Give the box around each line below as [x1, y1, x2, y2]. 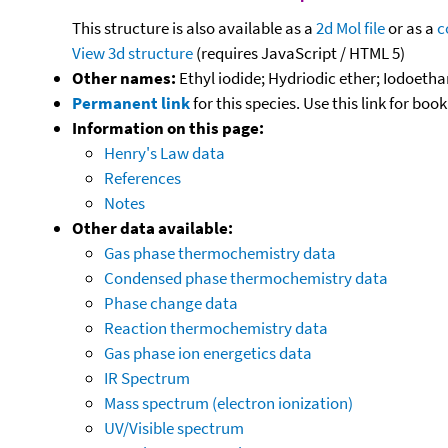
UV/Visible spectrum [104, 416, 244, 439]
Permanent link [72, 91, 190, 114]
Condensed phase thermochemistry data [104, 266, 388, 289]
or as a [385, 16, 437, 39]
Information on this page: [72, 116, 264, 139]
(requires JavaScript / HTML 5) [193, 41, 405, 64]
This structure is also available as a [72, 16, 316, 39]
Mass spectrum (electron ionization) [104, 391, 353, 414]
